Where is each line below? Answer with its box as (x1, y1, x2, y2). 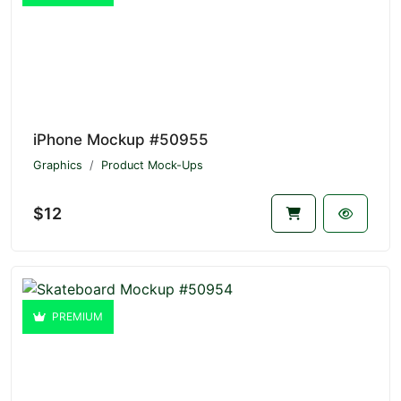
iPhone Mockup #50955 (33, 130, 209, 149)
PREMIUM (49, 309, 103, 323)
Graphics (33, 158, 82, 172)
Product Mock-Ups (101, 158, 203, 172)
